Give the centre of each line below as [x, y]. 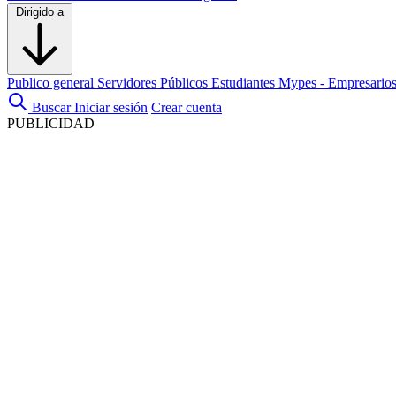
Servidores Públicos [154, 83]
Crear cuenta [187, 107]
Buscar [51, 107]
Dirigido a [40, 12]
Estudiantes [245, 83]
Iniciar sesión [111, 107]
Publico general [52, 83]
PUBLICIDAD [51, 123]
